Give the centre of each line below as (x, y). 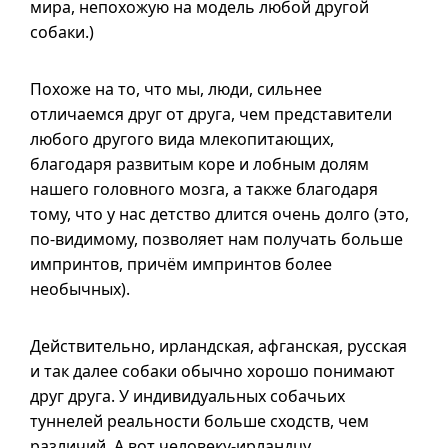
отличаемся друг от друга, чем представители (211, 114)
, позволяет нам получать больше (268, 239)
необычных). (80, 289)
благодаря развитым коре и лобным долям (199, 164)
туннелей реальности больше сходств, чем (199, 421)
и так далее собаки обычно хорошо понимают (212, 371)
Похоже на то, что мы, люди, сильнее (176, 89)
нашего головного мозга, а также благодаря (204, 189)
